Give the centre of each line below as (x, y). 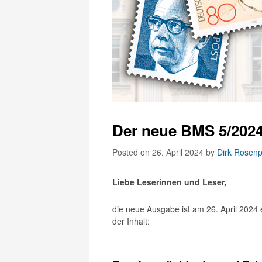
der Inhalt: (131, 221)
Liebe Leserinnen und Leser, (169, 182)
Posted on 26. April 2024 (159, 152)
